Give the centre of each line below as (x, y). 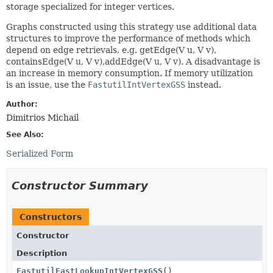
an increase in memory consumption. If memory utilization (129, 73)
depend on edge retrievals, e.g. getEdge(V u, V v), (111, 50)
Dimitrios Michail (42, 117)
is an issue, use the (47, 84)
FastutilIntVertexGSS (136, 84)
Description (42, 253)
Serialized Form (40, 153)
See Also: (25, 134)
